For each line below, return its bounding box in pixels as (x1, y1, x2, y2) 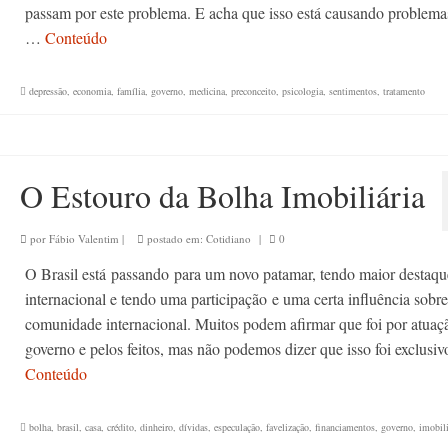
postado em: (143, 231, 206, 246)
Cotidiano (205, 231, 251, 246)
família (116, 84, 145, 98)
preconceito (230, 84, 276, 98)
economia (72, 84, 111, 98)
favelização (265, 420, 309, 434)
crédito (106, 420, 134, 434)
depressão (28, 84, 67, 98)
